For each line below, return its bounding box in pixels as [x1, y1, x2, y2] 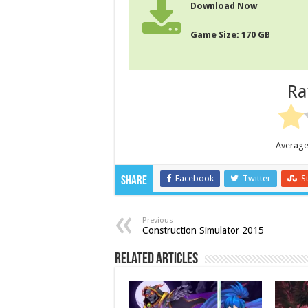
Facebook [175, 173, 214, 184]
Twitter [243, 173, 271, 184]
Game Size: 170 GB [190, 30, 270, 41]
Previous [142, 215, 173, 225]
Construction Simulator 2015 [142, 224, 264, 236]
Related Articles [115, 251, 198, 267]
